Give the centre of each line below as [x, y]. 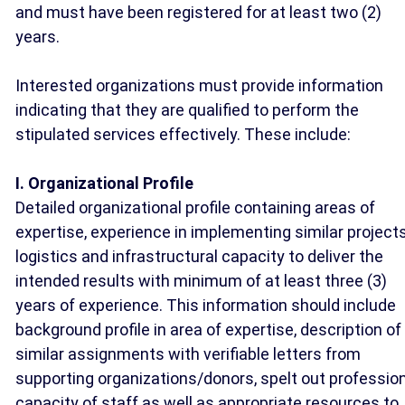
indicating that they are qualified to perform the [187, 110]
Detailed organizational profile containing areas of [195, 207]
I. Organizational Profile [104, 183]
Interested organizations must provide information [199, 85]
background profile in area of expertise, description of [208, 330]
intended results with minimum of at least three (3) [201, 281]
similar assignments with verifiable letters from [188, 354]
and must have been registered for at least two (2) [198, 12]
